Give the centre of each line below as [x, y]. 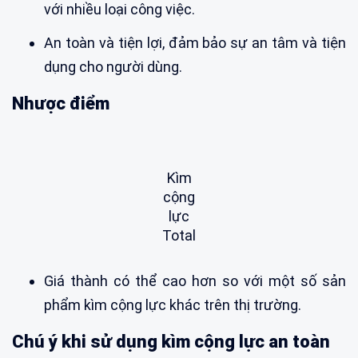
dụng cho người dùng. [113, 66]
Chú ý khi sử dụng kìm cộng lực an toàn [171, 341]
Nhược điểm [61, 103]
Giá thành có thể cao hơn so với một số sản [195, 280]
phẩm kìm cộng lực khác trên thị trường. [173, 304]
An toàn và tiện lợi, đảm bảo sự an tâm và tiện [195, 42]
